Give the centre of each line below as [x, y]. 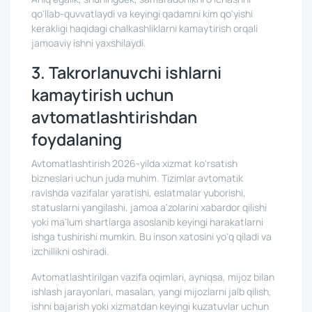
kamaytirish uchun [102, 95]
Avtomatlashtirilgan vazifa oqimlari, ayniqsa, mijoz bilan [153, 277]
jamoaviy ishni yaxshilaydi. [89, 43]
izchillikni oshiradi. [70, 251]
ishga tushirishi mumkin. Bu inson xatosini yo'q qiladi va [151, 236]
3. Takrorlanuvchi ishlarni [126, 72]
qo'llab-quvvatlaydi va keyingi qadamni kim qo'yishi [142, 14]
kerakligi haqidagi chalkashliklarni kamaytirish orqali [145, 28]
